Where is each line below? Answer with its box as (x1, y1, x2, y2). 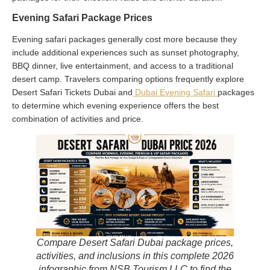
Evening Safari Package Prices (12, 12, 152, 23)
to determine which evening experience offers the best (12, 100, 219, 110)
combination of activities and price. (12, 113, 143, 124)
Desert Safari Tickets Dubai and (12, 87, 133, 97)
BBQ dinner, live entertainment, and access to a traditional (12, 60, 233, 71)
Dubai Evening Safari (133, 87, 218, 97)
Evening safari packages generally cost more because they (12, 34, 237, 44)
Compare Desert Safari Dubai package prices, (37, 237, 233, 248)
